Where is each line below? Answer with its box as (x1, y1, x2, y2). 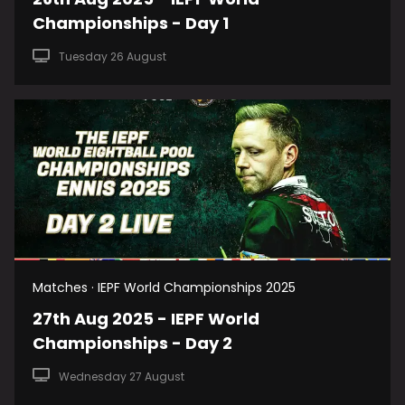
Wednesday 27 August (58, 368, 184, 384)
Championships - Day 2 (33, 331, 232, 354)
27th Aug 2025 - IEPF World (33, 306, 259, 330)
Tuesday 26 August (58, 48, 166, 64)
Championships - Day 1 (33, 11, 229, 34)
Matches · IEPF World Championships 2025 (33, 278, 296, 297)
